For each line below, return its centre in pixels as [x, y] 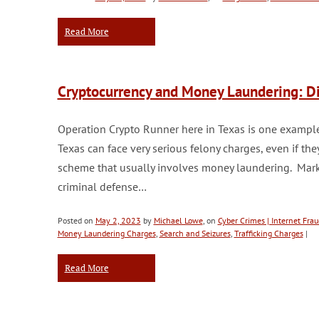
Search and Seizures [195, 233]
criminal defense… [102, 187]
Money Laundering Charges [106, 233]
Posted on [76, 220]
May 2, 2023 [118, 220]
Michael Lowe [178, 220]
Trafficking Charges [268, 233]
